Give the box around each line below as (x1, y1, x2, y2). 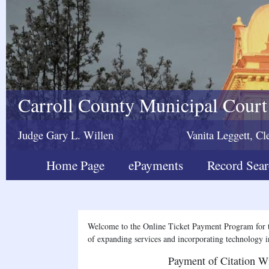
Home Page (46, 156, 104, 174)
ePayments (128, 156, 183, 174)
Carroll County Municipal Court (18, 92, 267, 118)
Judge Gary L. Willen (18, 127, 113, 142)
